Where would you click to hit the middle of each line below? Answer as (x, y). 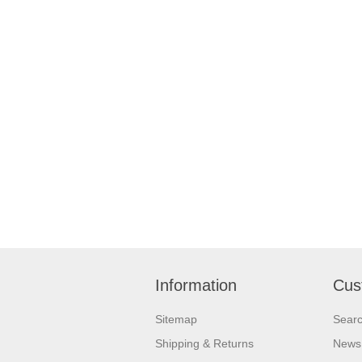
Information (196, 285)
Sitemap (176, 319)
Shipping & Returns (204, 343)
